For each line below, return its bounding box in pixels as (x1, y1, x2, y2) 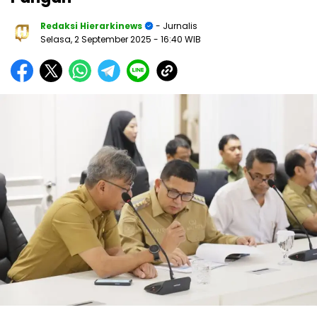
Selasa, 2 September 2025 (40, 33, 154, 46)
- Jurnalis (154, 20, 197, 33)
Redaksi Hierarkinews (40, 20, 142, 33)
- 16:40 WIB (154, 33, 201, 46)
